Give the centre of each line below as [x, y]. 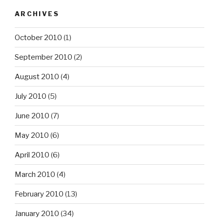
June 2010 [32, 116]
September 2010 [44, 57]
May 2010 [32, 135]
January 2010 [37, 213]
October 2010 [38, 37]
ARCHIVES [37, 13]
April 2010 [32, 155]
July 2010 [31, 96]
